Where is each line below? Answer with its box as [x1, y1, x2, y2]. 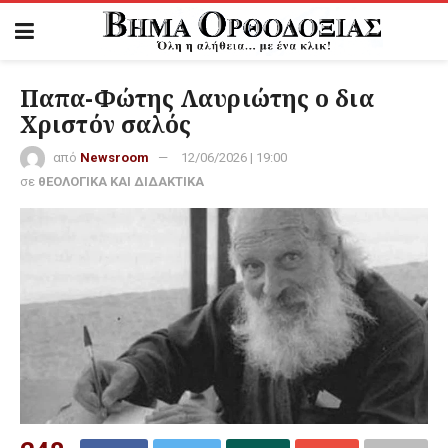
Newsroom [80, 150, 149, 166]
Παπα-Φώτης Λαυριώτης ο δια [20, 82, 374, 114]
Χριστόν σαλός [20, 108, 192, 140]
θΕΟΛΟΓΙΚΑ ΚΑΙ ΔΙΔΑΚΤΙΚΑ [38, 174, 204, 190]
